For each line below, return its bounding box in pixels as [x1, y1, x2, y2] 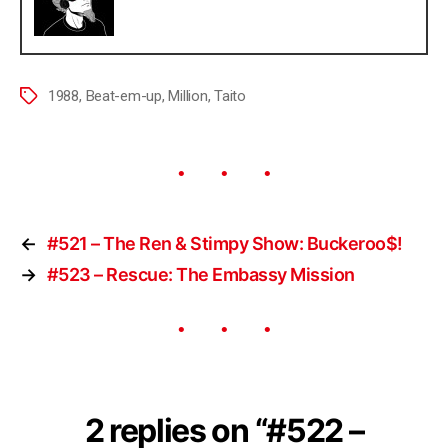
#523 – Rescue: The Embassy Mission [46, 263, 355, 285]
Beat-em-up [85, 86, 162, 105]
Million [168, 86, 208, 105]
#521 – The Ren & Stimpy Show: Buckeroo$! [46, 232, 403, 254]
